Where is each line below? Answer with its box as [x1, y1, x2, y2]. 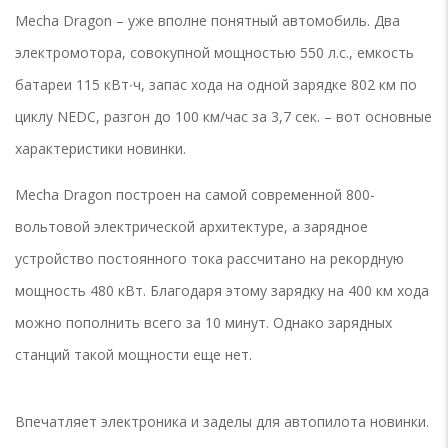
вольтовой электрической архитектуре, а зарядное [15, 217, 368, 237]
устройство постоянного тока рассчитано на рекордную [15, 249, 404, 269]
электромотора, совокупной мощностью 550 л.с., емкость [15, 43, 414, 63]
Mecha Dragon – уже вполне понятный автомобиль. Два [15, 11, 400, 31]
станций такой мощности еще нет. [15, 345, 252, 365]
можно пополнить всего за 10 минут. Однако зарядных [15, 313, 392, 333]
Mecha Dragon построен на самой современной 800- [15, 185, 375, 205]
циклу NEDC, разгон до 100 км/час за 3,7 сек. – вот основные [15, 107, 432, 127]
